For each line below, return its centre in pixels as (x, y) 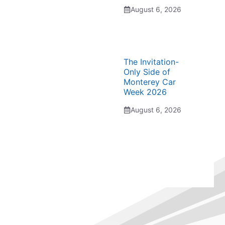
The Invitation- (151, 62)
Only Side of (147, 72)
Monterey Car (150, 82)
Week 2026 (145, 92)
